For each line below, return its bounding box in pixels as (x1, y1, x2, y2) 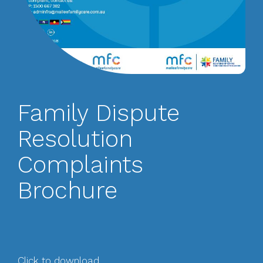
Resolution (18, 124, 133, 153)
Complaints (18, 150, 143, 178)
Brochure (18, 176, 117, 204)
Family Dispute (18, 99, 180, 127)
